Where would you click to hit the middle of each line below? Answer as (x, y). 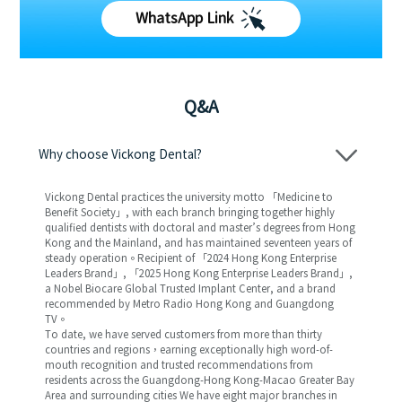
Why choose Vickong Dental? (120, 155)
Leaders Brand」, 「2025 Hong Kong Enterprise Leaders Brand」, (198, 274)
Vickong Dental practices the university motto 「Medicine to (188, 197)
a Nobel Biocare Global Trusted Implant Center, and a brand (190, 289)
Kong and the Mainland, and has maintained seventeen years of (198, 243)
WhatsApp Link (185, 19)
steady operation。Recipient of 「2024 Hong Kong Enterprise (190, 258)
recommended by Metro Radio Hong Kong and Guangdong (189, 304)
